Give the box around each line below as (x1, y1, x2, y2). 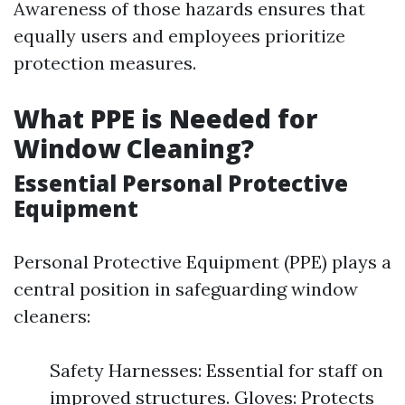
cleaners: (14, 305, 90, 327)
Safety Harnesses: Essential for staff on (50, 359, 383, 381)
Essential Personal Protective (14, 168, 348, 198)
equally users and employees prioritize (14, 24, 345, 47)
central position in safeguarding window (14, 278, 358, 300)
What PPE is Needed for (14, 101, 317, 136)
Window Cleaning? (14, 131, 254, 165)
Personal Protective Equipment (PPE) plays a (14, 250, 391, 273)
